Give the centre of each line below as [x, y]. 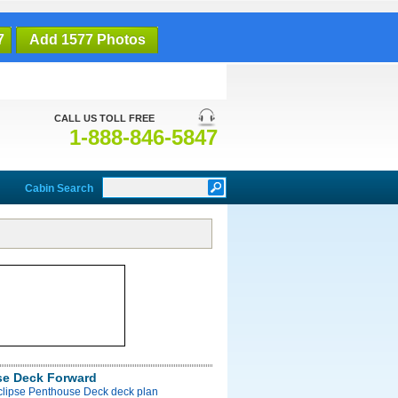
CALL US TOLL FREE [104, 118]
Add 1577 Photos [87, 40]
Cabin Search [59, 188]
